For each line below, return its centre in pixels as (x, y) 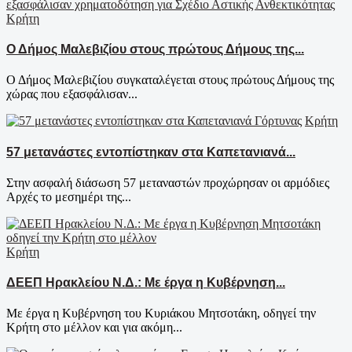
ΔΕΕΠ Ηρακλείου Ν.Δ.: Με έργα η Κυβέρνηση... (146, 283)
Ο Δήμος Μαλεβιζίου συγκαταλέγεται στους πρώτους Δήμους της (170, 80)
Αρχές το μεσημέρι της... (69, 196)
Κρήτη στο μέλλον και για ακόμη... (94, 328)
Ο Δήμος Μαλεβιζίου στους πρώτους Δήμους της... (155, 49)
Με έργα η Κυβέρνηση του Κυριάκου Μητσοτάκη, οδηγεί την (161, 313)
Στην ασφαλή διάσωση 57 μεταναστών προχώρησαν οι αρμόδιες (168, 182)
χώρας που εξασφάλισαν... (72, 94)
